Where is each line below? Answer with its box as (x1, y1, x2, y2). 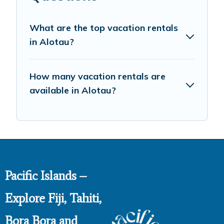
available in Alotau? (29, 84, 116, 96)
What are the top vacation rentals (29, 22, 178, 34)
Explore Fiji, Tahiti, (5, 190, 101, 206)
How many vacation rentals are (29, 70, 165, 82)
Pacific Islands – (5, 168, 86, 184)
